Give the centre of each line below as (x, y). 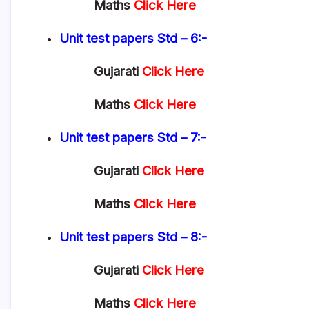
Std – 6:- (184, 38)
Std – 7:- (183, 138)
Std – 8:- (184, 237)
